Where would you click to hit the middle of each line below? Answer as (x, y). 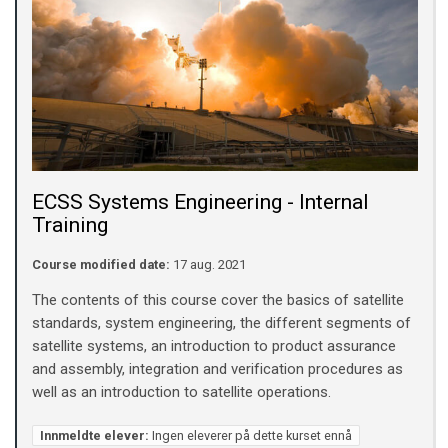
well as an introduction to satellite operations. (181, 392)
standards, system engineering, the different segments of (221, 323)
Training (70, 225)
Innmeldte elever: (94, 435)
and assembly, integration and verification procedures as (217, 369)
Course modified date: (101, 265)
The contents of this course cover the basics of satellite (218, 300)
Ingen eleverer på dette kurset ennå (250, 435)
